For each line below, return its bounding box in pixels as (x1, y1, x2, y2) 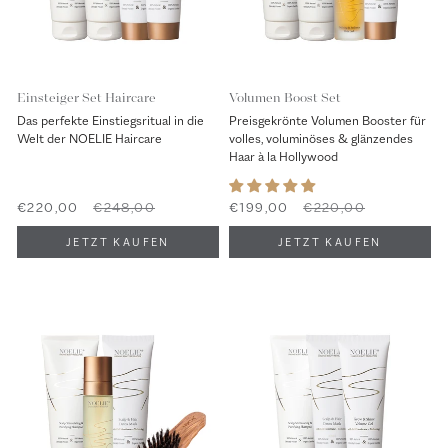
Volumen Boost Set (229, 88, 341, 106)
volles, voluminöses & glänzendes (229, 129, 413, 147)
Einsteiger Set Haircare (17, 88, 156, 106)
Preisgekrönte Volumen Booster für (229, 111, 426, 129)
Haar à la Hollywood (229, 147, 338, 165)
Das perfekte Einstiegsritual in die (17, 111, 204, 129)
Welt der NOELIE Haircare (17, 129, 162, 147)
